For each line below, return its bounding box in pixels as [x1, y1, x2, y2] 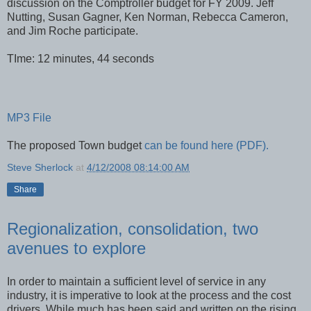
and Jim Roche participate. [7, 25, 138, 37]
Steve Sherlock [7, 162, 73, 173]
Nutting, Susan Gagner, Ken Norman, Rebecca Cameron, [7, 11, 288, 23]
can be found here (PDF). [144, 140, 269, 151]
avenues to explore [7, 239, 146, 258]
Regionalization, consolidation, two [7, 219, 258, 238]
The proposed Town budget [7, 140, 144, 151]
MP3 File [7, 112, 51, 124]
